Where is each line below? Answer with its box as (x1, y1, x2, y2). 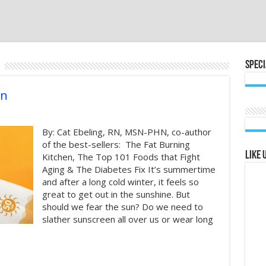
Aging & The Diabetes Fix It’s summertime (42, 163, 216, 175)
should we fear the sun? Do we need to (42, 201, 203, 213)
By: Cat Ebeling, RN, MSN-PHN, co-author (42, 126, 211, 138)
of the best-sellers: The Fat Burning (42, 138, 190, 150)
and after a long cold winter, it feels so (42, 176, 199, 188)
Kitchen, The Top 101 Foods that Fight (42, 151, 200, 163)
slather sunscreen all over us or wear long (42, 213, 213, 225)
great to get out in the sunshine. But (42, 188, 190, 200)
